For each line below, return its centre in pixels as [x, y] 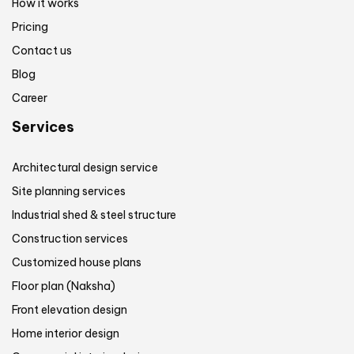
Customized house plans [77, 263]
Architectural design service [85, 168]
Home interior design [66, 334]
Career [30, 98]
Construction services [70, 239]
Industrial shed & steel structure [94, 215]
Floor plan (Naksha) [64, 286]
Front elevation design [70, 310]
